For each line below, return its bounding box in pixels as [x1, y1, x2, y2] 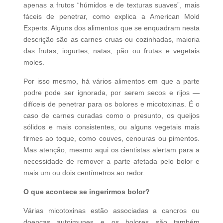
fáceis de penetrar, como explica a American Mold [23, 12, 200, 21]
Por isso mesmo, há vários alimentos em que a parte [23, 77, 200, 86]
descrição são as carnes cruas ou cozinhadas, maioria [23, 35, 200, 44]
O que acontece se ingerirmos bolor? [23, 188, 150, 196]
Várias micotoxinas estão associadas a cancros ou [23, 207, 200, 215]
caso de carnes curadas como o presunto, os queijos [23, 111, 200, 120]
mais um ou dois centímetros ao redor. [23, 169, 145, 177]
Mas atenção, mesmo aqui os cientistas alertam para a [23, 146, 200, 154]
